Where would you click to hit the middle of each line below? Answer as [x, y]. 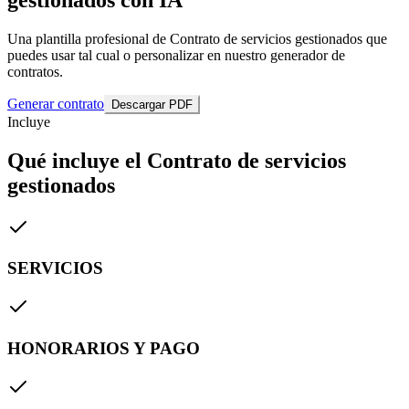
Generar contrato [56, 103]
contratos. [35, 71]
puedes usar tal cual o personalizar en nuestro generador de [176, 55]
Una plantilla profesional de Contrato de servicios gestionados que [197, 38]
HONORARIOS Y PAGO [104, 348]
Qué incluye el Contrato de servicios [177, 160]
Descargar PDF [152, 104]
